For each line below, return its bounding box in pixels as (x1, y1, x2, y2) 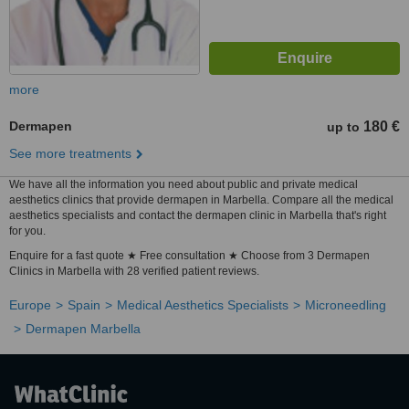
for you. (9, 225, 46, 237)
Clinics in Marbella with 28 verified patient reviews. (9, 265, 259, 278)
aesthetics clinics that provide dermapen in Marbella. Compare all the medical (9, 194, 393, 206)
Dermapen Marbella (26, 321, 141, 336)
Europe (9, 298, 51, 312)
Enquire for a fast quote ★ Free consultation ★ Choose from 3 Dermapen (9, 249, 370, 262)
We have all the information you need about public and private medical (9, 178, 358, 191)
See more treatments (9, 146, 131, 161)
